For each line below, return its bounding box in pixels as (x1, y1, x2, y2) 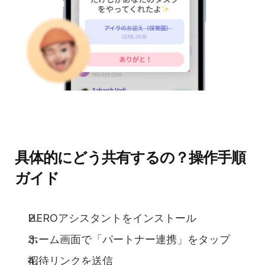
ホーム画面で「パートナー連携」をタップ (28, 232, 230, 245)
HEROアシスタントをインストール (28, 211, 196, 224)
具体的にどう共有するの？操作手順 (15, 148, 245, 166)
